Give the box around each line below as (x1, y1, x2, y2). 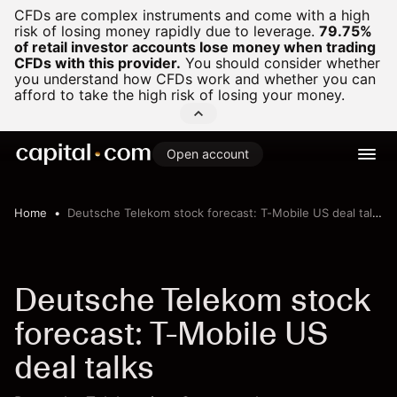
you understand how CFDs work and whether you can (14, 70, 376, 88)
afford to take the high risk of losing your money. (14, 86, 345, 104)
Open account (167, 146, 249, 161)
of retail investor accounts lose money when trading (14, 38, 376, 56)
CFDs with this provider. (14, 54, 181, 72)
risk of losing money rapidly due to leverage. (14, 22, 315, 40)
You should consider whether (181, 54, 380, 72)
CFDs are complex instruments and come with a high (14, 6, 370, 24)
